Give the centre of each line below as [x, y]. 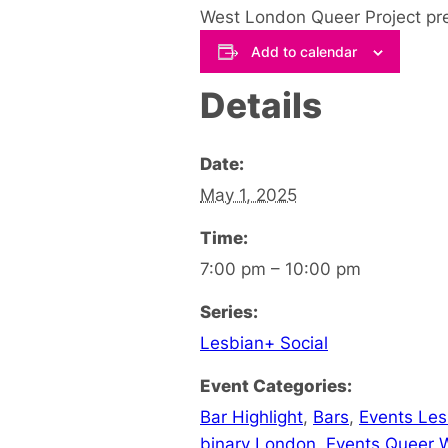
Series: [229, 311]
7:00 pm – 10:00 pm [280, 268]
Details [261, 104]
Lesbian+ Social [264, 342]
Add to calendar [303, 51]
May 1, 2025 [248, 194]
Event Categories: [276, 385]
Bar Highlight [251, 416]
